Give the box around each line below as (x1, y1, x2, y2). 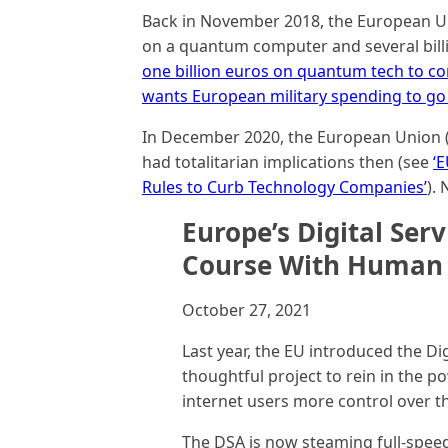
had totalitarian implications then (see (142, 150, 433, 173)
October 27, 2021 (182, 298, 311, 321)
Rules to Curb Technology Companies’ (142, 175, 427, 198)
